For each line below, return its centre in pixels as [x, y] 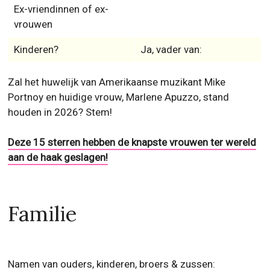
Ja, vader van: [171, 49]
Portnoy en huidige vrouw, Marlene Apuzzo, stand [119, 97]
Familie [43, 213]
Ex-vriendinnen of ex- [61, 9]
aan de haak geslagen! [58, 157]
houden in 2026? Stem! [60, 112]
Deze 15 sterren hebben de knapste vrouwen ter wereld [132, 142]
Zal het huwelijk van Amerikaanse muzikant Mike [117, 82]
